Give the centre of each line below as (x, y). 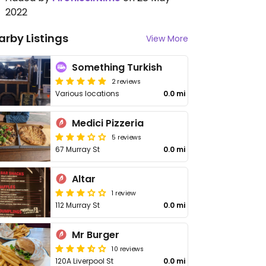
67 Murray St (78, 149)
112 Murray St (78, 205)
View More (167, 39)
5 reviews (127, 137)
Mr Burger (96, 235)
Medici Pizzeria (108, 123)
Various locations (88, 94)
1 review (124, 192)
